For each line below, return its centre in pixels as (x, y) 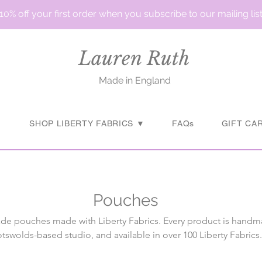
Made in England (135, 80)
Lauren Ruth (134, 58)
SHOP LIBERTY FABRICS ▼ (87, 123)
